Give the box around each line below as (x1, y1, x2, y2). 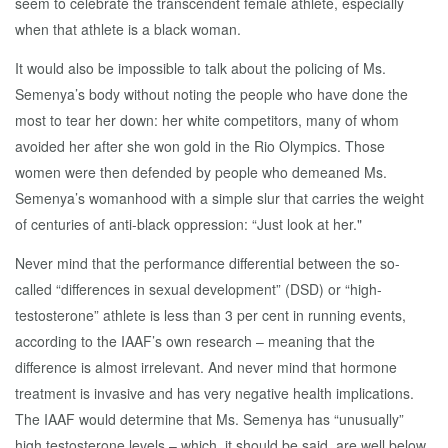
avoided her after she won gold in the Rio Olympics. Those (15, 136, 385, 156)
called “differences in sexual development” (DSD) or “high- (15, 279, 382, 299)
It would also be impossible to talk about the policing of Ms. (15, 58, 386, 78)
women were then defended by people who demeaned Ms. (15, 162, 387, 182)
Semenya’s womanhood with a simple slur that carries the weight (15, 188, 424, 208)
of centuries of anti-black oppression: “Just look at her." (15, 214, 362, 234)
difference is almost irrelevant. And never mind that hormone (15, 357, 397, 377)
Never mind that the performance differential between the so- (15, 253, 400, 273)
